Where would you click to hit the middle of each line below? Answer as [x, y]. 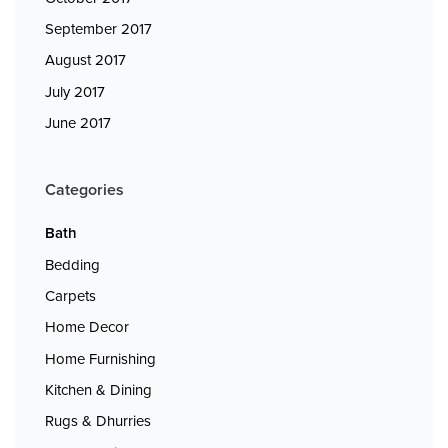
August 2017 [85, 60]
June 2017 [78, 123]
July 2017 [75, 91]
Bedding [72, 264]
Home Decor [87, 327]
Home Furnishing [100, 358]
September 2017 [98, 29]
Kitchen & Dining [98, 389]
